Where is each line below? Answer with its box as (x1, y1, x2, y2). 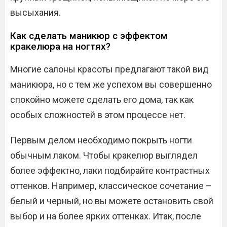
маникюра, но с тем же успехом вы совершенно (10, 79, 212, 90)
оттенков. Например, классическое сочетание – (10, 180, 212, 192)
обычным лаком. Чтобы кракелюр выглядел (10, 150, 198, 161)
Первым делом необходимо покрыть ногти (10, 135, 192, 146)
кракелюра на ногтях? (10, 41, 110, 53)
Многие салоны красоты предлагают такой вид (10, 64, 209, 75)
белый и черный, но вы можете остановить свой (10, 196, 213, 207)
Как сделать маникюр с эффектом (10, 30, 168, 42)
